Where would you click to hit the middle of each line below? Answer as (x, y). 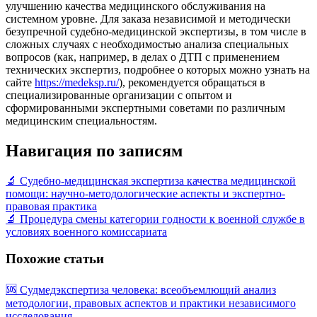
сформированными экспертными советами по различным (145, 108)
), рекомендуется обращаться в (192, 82)
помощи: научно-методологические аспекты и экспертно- (145, 193)
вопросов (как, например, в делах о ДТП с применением (143, 57)
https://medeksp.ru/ (77, 82)
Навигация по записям (94, 150)
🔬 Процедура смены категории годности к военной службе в (155, 219)
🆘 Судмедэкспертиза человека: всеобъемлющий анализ (141, 290)
